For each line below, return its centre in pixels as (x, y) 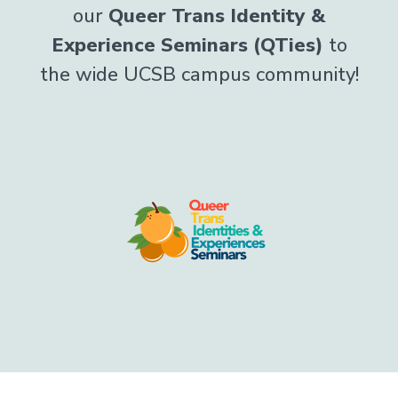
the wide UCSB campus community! (199, 75)
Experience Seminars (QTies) (190, 45)
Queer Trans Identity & (217, 16)
